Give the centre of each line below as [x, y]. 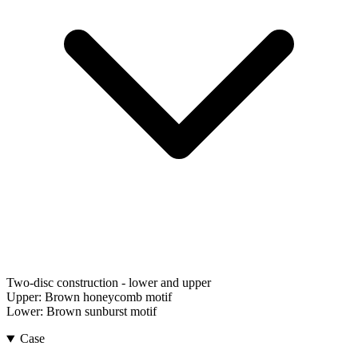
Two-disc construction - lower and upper [109, 283]
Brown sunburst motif [101, 312]
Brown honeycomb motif [108, 297]
